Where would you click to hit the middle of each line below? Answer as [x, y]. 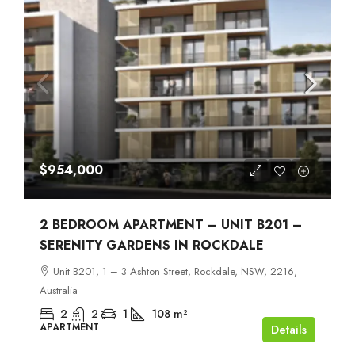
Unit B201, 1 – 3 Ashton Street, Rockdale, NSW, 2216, [175, 272]
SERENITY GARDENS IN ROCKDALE [152, 246]
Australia [59, 291]
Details [289, 330]
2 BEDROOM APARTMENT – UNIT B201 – [171, 225]
